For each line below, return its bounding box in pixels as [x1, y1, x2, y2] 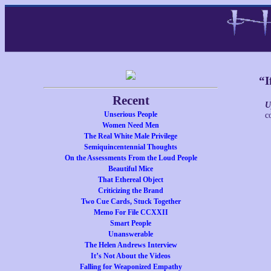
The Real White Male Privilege [84, 132, 177, 140]
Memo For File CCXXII [93, 208, 168, 217]
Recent [112, 93, 149, 108]
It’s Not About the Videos [91, 252, 171, 260]
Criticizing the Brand [98, 186, 163, 195]
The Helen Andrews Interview [84, 241, 177, 249]
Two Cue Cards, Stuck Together [80, 197, 181, 206]
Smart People [110, 219, 151, 227]
